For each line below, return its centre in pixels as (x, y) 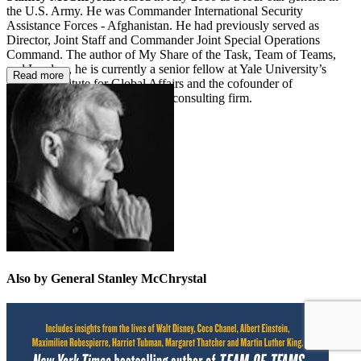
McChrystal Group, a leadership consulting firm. (129, 98)
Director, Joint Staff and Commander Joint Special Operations (163, 39)
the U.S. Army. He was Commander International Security (155, 10)
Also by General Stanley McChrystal (106, 278)
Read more (38, 75)
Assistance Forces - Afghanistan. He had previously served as (163, 25)
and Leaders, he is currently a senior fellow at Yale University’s (166, 68)
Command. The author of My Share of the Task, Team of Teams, (171, 54)
